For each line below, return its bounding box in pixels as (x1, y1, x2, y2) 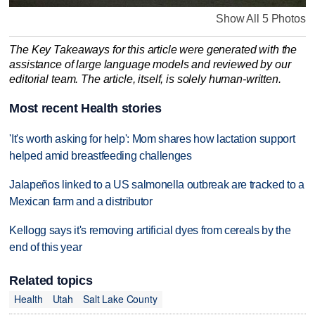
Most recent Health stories (9, 101, 162, 115)
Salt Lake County (82, 292, 157, 307)
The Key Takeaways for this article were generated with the (9, 44, 297, 56)
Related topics (9, 273, 93, 288)
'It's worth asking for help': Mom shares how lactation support (9, 132, 295, 145)
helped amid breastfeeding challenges (9, 149, 192, 162)
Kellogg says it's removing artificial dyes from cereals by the (9, 224, 291, 236)
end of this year (9, 240, 82, 253)
